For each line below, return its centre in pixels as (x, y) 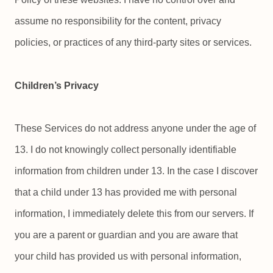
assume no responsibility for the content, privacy (118, 21)
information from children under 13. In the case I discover (136, 171)
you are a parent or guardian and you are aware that (126, 235)
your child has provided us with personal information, (128, 256)
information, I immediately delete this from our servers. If (134, 213)
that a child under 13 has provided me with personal (126, 192)
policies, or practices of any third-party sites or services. (133, 43)
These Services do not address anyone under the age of (135, 128)
